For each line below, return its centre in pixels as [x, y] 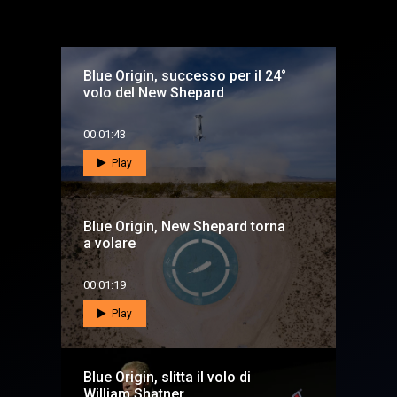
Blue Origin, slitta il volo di [167, 378]
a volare [109, 244]
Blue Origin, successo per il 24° [185, 76]
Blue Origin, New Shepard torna [184, 227]
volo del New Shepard [154, 93]
